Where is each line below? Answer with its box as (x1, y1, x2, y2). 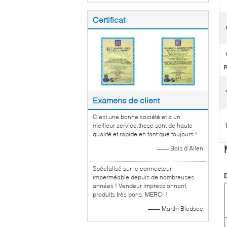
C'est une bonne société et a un (93, 112, 180, 121)
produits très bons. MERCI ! (93, 190, 167, 198)
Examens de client (93, 95, 160, 105)
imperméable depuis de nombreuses (93, 173, 194, 181)
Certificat (93, 14, 125, 24)
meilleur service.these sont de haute (93, 121, 193, 129)
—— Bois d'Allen (157, 144, 203, 152)
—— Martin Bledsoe (148, 204, 203, 212)
